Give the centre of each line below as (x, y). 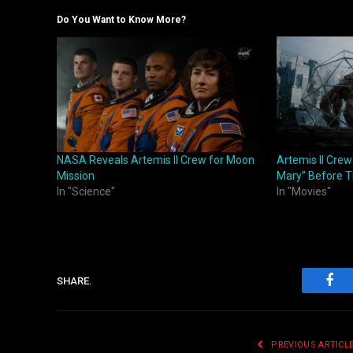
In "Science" (86, 192)
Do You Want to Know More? (121, 19)
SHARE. (74, 281)
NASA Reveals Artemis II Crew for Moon (156, 160)
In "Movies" (303, 192)
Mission (76, 176)
